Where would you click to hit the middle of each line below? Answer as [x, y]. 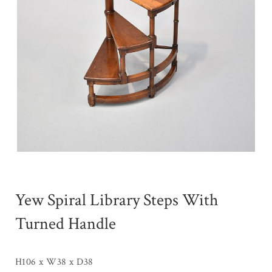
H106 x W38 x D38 [54, 262]
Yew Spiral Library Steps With [117, 200]
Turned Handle [66, 223]
